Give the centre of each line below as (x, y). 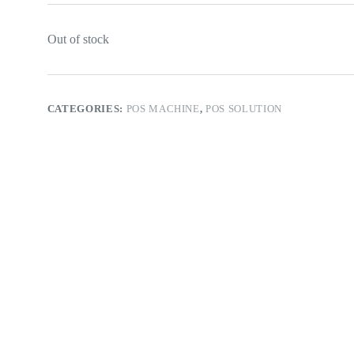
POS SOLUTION (244, 109)
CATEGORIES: (87, 109)
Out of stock (78, 40)
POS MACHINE (163, 109)
